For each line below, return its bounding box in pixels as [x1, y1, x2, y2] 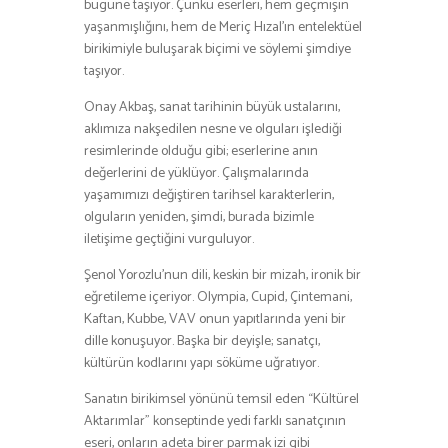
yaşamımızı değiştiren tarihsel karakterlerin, [84, 183, 334, 207]
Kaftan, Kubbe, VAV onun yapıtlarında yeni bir [84, 307, 346, 331]
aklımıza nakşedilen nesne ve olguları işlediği [84, 117, 342, 141]
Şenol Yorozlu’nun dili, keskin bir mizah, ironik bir [84, 263, 361, 287]
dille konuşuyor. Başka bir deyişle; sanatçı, [84, 329, 320, 353]
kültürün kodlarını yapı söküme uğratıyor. [84, 351, 319, 375]
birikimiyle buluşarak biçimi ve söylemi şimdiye [84, 37, 351, 61]
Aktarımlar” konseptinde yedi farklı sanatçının [84, 409, 346, 433]
